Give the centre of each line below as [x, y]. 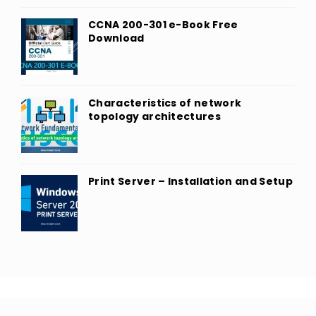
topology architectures [155, 116]
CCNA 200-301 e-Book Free [163, 25]
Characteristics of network [165, 103]
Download [116, 38]
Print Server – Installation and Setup [190, 181]
